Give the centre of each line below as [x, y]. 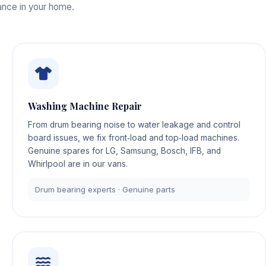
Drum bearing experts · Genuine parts [105, 189]
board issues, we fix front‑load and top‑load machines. [133, 138]
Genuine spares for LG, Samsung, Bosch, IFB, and [124, 151]
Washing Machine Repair [85, 106]
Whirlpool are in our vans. [77, 164]
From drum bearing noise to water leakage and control [134, 125]
